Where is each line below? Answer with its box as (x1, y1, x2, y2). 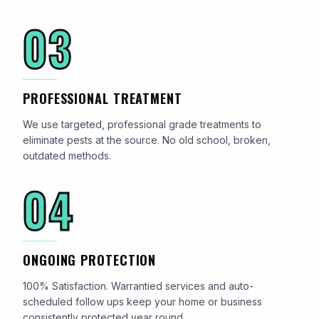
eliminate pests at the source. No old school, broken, (23, 134, 271, 146)
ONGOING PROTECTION (23, 251, 157, 269)
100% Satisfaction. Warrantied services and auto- (23, 280, 253, 292)
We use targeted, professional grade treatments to (23, 118, 261, 130)
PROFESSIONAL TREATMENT (23, 89, 182, 108)
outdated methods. (23, 150, 111, 162)
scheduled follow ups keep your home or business (23, 296, 262, 308)
